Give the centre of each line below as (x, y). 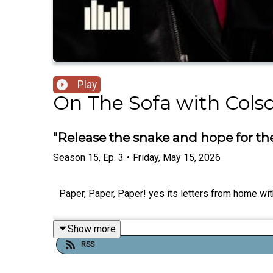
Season (69, 157)
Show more (92, 229)
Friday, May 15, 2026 (177, 157)
